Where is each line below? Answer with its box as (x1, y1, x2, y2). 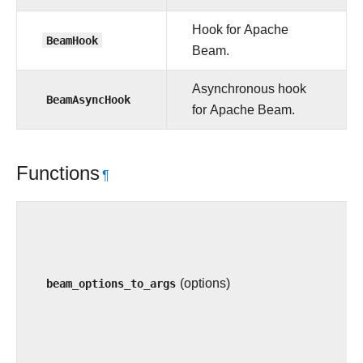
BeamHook (46, 32, 98, 48)
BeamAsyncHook (46, 92, 130, 107)
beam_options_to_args (46, 275, 176, 291)
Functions (16, 162, 100, 185)
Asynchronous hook (192, 81, 306, 96)
